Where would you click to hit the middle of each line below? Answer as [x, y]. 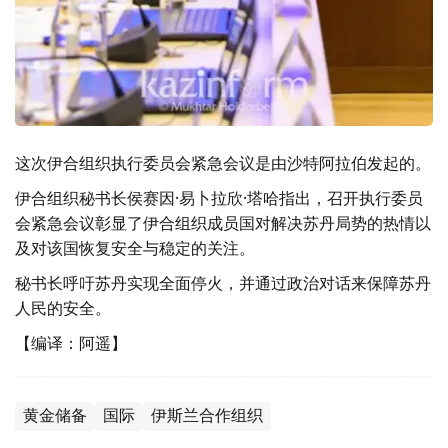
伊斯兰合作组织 [207, 415]
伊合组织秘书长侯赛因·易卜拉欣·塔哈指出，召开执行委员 [219, 197]
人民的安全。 [63, 307]
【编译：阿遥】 [71, 342]
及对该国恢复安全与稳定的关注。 [135, 247]
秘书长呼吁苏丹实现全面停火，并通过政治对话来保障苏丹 [223, 282]
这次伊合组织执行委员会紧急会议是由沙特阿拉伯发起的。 [223, 162]
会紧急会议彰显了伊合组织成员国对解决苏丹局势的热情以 [223, 222]
